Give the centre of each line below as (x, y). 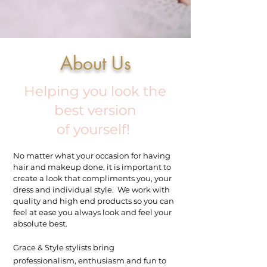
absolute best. (40, 223)
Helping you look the (95, 91)
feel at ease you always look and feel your (92, 212)
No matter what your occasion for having (93, 156)
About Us (95, 63)
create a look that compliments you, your (92, 178)
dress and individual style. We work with (91, 190)
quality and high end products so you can (94, 201)
